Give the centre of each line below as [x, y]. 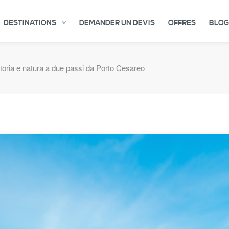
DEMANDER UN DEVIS [117, 23]
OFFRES [182, 23]
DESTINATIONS [30, 23]
